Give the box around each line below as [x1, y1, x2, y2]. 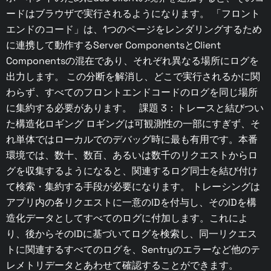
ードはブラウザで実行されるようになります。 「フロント [6, 7, 260, 21]
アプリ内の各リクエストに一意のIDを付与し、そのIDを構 [6, 196, 256, 209]
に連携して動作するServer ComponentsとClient [6, 39, 221, 52]
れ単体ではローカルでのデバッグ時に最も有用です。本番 [6, 133, 258, 146]
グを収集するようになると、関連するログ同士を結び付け [6, 165, 258, 178]
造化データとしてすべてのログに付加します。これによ [6, 212, 248, 225]
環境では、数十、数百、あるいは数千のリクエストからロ [6, 149, 258, 162]
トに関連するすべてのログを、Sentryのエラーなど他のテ [6, 243, 260, 256]
